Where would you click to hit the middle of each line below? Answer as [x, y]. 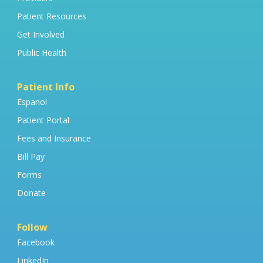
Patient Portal [43, 120]
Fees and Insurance [54, 139]
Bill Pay [31, 157]
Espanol [32, 102]
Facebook [36, 242]
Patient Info [46, 87]
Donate [31, 193]
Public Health [42, 53]
